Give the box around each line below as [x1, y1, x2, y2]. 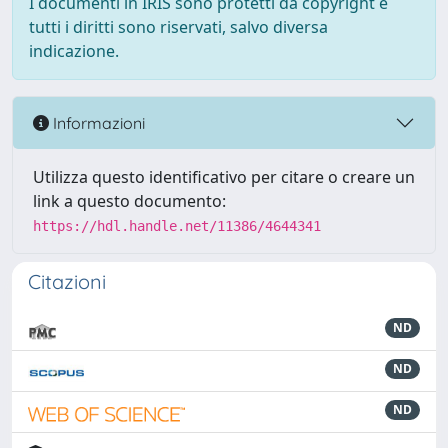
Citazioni [28, 269, 106, 294]
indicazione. [29, 40, 119, 62]
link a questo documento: [33, 190, 226, 212]
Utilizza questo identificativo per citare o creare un [33, 166, 415, 188]
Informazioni [49, 112, 145, 133]
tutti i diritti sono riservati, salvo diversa [29, 16, 328, 38]
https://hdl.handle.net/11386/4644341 [33, 218, 321, 234]
